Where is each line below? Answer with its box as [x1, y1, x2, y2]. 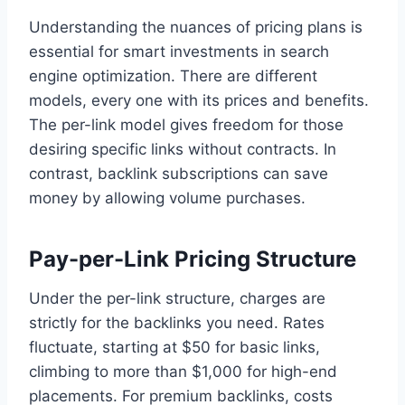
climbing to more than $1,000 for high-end [29, 363, 337, 381]
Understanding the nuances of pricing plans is [29, 18, 363, 37]
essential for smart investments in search [29, 42, 329, 61]
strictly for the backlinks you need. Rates [29, 314, 325, 333]
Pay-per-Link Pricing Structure [29, 246, 356, 273]
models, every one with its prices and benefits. [29, 91, 369, 110]
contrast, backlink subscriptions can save [29, 165, 328, 184]
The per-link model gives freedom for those [29, 116, 344, 135]
